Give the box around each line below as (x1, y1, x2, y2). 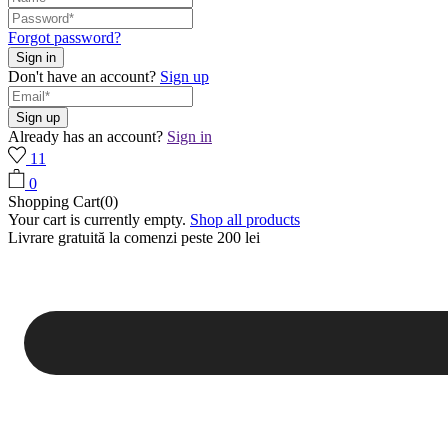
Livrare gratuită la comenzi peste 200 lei (8, 228, 260, 246)
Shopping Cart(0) (8, 192, 118, 210)
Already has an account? (8, 127, 163, 145)
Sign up (160, 67, 209, 85)
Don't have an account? (8, 67, 156, 85)
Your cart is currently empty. (8, 210, 186, 228)
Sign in (167, 127, 212, 145)
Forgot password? (8, 28, 121, 46)
